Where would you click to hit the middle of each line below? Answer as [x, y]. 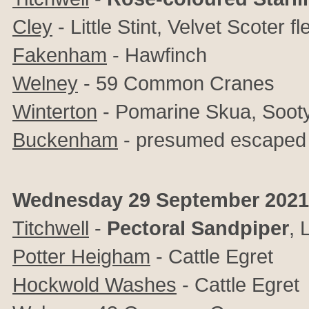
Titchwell [51, 228]
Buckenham [65, 140]
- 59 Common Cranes [176, 83]
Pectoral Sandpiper [198, 228]
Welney [45, 83]
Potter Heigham [81, 256]
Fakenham [60, 55]
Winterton [55, 111]
